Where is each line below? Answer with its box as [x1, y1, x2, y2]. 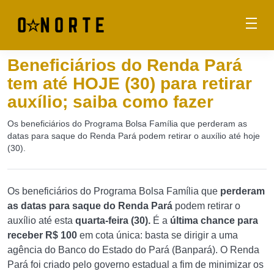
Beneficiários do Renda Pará [7, 56, 242, 75]
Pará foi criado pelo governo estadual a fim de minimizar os [7, 259, 264, 270]
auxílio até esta [7, 215, 75, 226]
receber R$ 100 [7, 230, 77, 240]
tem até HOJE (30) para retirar [7, 74, 252, 93]
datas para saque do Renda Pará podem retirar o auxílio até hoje [7, 131, 260, 141]
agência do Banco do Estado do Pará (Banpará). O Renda [7, 245, 259, 255]
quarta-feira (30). [75, 215, 150, 226]
